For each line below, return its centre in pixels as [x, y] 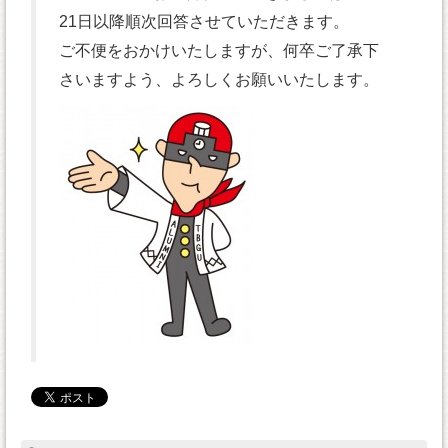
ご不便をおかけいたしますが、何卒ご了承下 [219, 50]
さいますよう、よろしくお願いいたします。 [219, 79]
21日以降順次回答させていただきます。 [204, 21]
